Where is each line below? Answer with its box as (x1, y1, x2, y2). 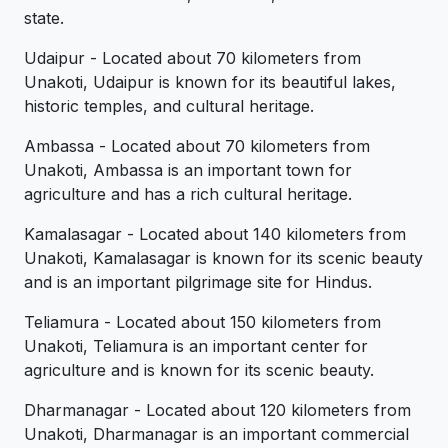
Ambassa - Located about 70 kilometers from (24, 135, 370, 156)
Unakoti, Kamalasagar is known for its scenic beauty (24, 247, 423, 268)
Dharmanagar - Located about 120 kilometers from (24, 399, 411, 420)
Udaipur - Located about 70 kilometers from (24, 47, 361, 68)
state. (24, 7, 64, 28)
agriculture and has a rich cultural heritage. (24, 183, 352, 204)
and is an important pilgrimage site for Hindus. (24, 271, 372, 292)
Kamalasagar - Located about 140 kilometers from (24, 223, 406, 244)
